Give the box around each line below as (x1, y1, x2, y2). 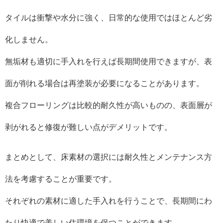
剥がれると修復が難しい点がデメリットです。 (5, 123, 172, 131)
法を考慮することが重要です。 (5, 175, 116, 183)
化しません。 (5, 35, 53, 44)
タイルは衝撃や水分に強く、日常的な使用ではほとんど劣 (5, 13, 212, 22)
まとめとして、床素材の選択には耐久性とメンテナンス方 (5, 153, 212, 161)
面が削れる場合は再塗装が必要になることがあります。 (5, 79, 204, 88)
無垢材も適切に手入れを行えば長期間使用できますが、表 (5, 57, 212, 66)
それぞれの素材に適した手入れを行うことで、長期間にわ (5, 197, 212, 205)
